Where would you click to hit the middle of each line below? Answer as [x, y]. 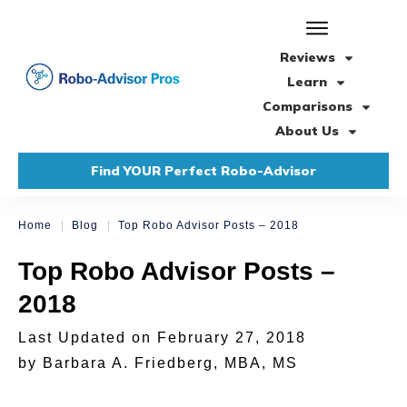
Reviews [307, 58]
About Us [307, 131]
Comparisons [307, 107]
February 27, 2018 [232, 338]
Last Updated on [88, 338]
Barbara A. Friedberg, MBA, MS [170, 363]
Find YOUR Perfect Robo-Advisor [203, 171]
